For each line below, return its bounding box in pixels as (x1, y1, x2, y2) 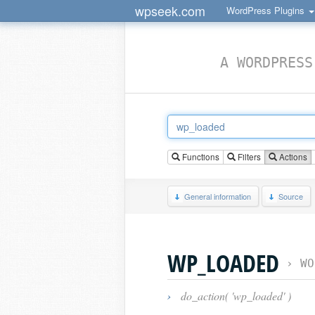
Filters (236, 151, 261, 162)
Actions (277, 151, 307, 162)
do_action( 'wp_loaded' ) (178, 288, 291, 303)
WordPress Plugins (226, 4, 307, 17)
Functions (180, 151, 219, 162)
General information (184, 191, 251, 202)
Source (278, 191, 303, 202)
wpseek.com (135, 1, 205, 20)
